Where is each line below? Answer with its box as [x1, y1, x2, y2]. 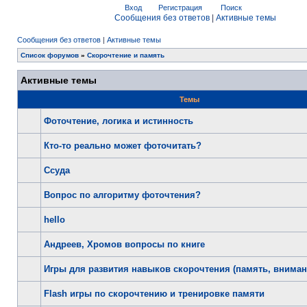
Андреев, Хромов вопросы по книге [44, 239, 205, 249]
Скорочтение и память [87, 51, 164, 59]
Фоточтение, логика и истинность [44, 116, 193, 126]
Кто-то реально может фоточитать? [44, 140, 201, 151]
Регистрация [156, 3, 202, 12]
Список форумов [21, 51, 79, 59]
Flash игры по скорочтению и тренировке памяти [44, 288, 265, 299]
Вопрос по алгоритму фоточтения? [44, 190, 201, 200]
